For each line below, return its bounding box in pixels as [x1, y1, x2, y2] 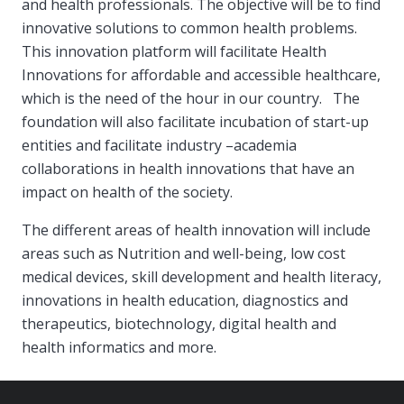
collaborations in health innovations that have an [22, 159, 354, 179]
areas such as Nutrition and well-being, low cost [22, 243, 345, 263]
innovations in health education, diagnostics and [22, 290, 348, 310]
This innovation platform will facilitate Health [22, 41, 326, 61]
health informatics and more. [22, 337, 216, 357]
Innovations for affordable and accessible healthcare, [22, 65, 381, 85]
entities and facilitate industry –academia [22, 135, 297, 155]
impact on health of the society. [22, 182, 233, 202]
